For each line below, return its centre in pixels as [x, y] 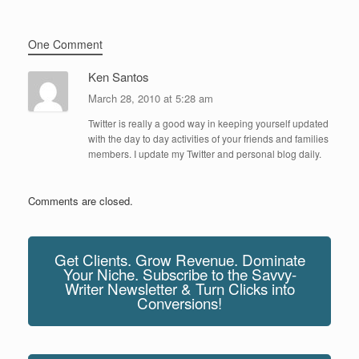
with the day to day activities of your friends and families [208, 138]
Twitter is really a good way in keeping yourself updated [208, 123]
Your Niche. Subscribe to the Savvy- [179, 273]
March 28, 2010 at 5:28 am [151, 98]
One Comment [65, 44]
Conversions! [179, 302]
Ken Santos [119, 76]
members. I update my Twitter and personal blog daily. [205, 153]
